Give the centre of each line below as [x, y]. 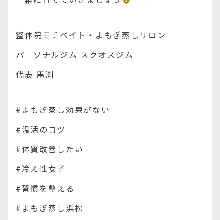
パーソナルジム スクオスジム [75, 55]
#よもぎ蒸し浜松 [50, 208]
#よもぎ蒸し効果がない [63, 110]
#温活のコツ [41, 129]
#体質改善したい [50, 149]
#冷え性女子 [41, 168]
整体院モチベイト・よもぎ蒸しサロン [91, 35]
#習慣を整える [45, 188]
